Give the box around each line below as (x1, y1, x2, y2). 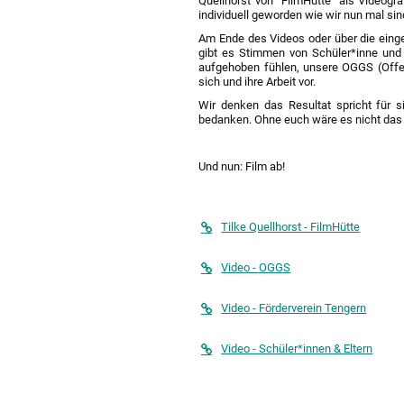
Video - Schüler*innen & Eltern (221, 342, 373, 356)
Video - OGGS (221, 261, 291, 275)
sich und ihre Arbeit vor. (198, 75, 322, 89)
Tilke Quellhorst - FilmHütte (221, 220, 361, 234)
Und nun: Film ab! (198, 160, 286, 174)
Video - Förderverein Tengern (221, 301, 367, 316)
